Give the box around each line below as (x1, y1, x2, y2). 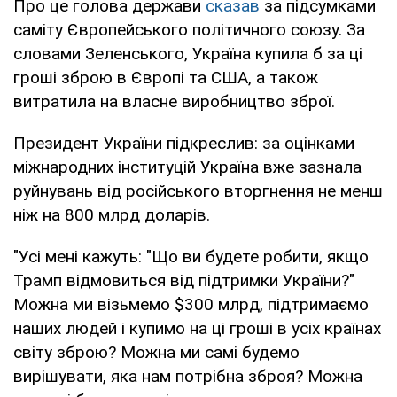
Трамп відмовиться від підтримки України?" (13, 269, 354, 291)
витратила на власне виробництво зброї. (13, 90, 335, 112)
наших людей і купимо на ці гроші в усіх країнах (13, 317, 381, 339)
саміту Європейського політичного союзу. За (13, 19, 365, 40)
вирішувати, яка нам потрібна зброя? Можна (13, 365, 362, 386)
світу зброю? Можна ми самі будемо (13, 341, 300, 362)
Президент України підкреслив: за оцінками (13, 132, 354, 153)
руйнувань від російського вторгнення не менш (13, 180, 383, 201)
